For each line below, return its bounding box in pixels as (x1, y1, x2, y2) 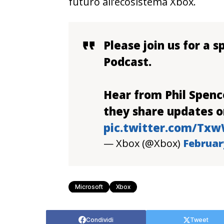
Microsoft (75, 182, 103, 190)
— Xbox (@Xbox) (103, 136, 183, 150)
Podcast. (103, 53, 151, 69)
